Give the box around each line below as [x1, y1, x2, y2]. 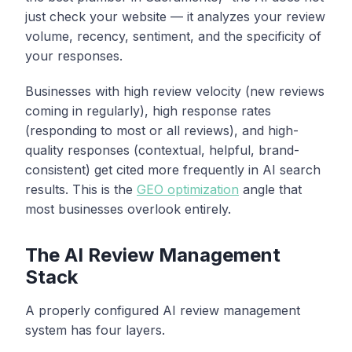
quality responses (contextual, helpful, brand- [25, 141, 299, 158]
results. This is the [25, 181, 137, 197]
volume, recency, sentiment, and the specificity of [25, 27, 321, 44]
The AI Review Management [25, 243, 280, 266]
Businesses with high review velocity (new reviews [25, 82, 324, 99]
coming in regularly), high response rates [25, 102, 271, 119]
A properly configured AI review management [25, 302, 300, 318]
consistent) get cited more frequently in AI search [25, 161, 321, 178]
